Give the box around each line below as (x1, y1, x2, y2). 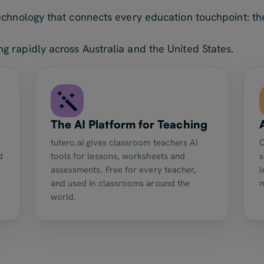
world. (50, 191, 77, 203)
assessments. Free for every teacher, (50, 164, 197, 176)
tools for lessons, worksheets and (50, 150, 186, 162)
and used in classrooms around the (50, 177, 190, 189)
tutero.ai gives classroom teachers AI (50, 137, 199, 148)
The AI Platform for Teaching (50, 117, 207, 131)
